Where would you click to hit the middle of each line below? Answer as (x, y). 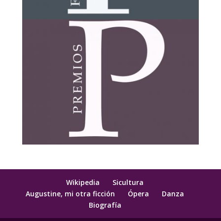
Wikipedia (83, 182)
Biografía (105, 205)
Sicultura (128, 182)
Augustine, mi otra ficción (71, 193)
